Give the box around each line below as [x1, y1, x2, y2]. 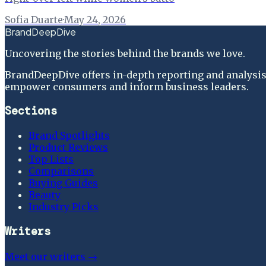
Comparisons [28, 165, 94, 178]
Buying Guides [28, 177, 98, 189]
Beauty [28, 189, 61, 201]
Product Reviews [28, 141, 108, 154]
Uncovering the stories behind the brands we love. [5, 47, 245, 59]
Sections [5, 103, 57, 119]
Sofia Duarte [5, 13, 63, 26]
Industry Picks [28, 201, 99, 213]
